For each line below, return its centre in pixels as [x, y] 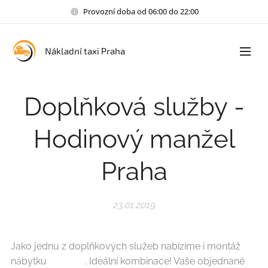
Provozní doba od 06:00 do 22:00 [141, 11]
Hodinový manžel [134, 139]
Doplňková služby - [134, 107]
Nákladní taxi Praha [85, 51]
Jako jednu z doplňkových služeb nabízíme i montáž [126, 246]
